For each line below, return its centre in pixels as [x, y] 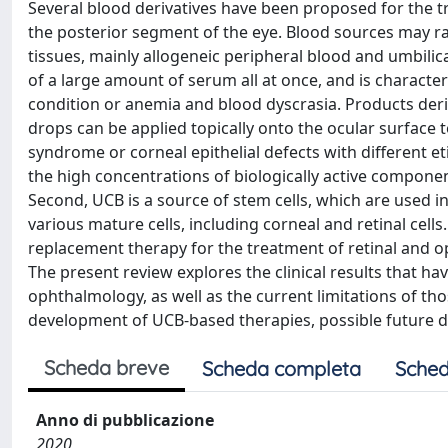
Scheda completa [281, 368]
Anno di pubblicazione [125, 420]
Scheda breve [106, 367]
